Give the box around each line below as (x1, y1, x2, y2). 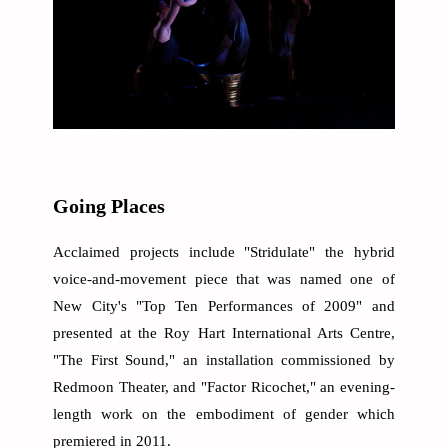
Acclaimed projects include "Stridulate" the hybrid (53, 244, 395, 261)
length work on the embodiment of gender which (53, 406, 395, 423)
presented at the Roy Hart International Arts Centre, (53, 325, 395, 342)
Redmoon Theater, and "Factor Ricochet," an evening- (53, 379, 395, 396)
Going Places (53, 195, 166, 218)
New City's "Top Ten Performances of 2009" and (53, 298, 395, 315)
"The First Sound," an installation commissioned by (53, 352, 395, 369)
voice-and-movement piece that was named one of (53, 271, 395, 288)
